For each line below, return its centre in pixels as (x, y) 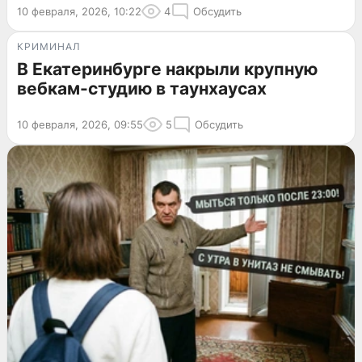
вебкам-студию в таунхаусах (142, 89)
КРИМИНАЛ (49, 47)
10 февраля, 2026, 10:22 (79, 12)
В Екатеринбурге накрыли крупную (167, 69)
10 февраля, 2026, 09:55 (80, 125)
